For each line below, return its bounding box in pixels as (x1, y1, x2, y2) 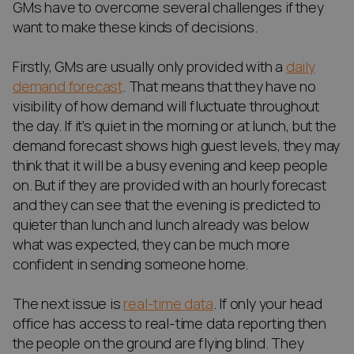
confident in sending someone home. (13, 255, 251, 274)
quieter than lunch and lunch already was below (13, 216, 310, 235)
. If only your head (213, 295, 322, 314)
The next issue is (13, 295, 124, 314)
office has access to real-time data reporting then (13, 314, 326, 333)
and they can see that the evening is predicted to (13, 196, 322, 215)
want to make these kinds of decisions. (13, 18, 261, 37)
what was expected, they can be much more (13, 235, 290, 254)
